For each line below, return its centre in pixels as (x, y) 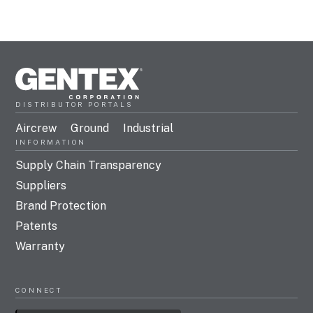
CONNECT (39, 290)
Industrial (148, 128)
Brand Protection (61, 206)
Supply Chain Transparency (89, 166)
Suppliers (41, 186)
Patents (37, 226)
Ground (90, 128)
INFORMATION (51, 141)
